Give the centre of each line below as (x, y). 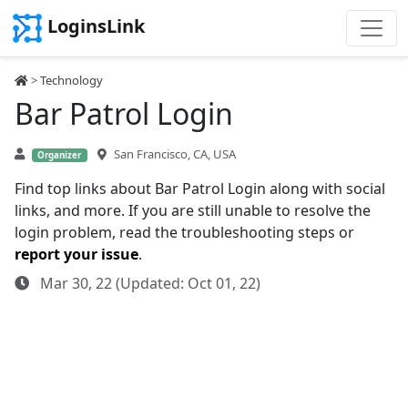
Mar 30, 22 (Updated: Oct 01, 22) (148, 283)
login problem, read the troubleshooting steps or (184, 232)
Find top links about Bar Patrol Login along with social (200, 189)
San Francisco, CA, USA (174, 154)
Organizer (60, 155)
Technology (71, 80)
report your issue (76, 254)
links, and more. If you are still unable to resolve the (193, 210)
